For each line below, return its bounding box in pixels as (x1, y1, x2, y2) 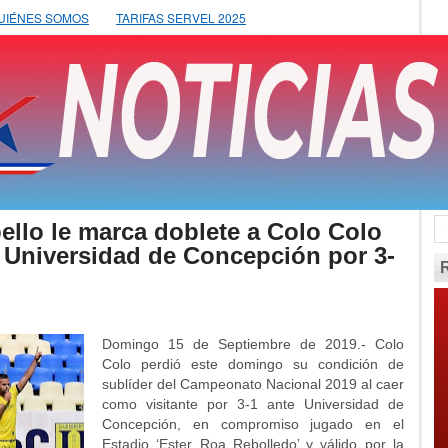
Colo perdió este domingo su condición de (102, 356, 404, 372)
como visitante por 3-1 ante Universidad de (102, 396, 404, 412)
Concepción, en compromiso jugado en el (102, 416, 404, 432)
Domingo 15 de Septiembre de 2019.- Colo (102, 336, 404, 352)
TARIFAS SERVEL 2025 (116, 9, 246, 26)
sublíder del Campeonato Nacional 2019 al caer (102, 376, 404, 392)
